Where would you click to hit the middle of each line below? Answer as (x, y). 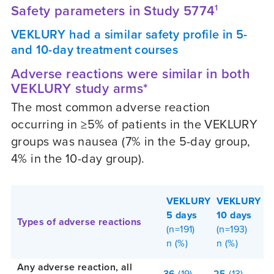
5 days (182, 215)
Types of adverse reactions (80, 221)
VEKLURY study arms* (80, 88)
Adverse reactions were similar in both (131, 73)
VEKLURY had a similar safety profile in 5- (129, 34)
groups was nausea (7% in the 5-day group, (131, 141)
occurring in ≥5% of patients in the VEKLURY (135, 124)
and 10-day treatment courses (95, 49)
